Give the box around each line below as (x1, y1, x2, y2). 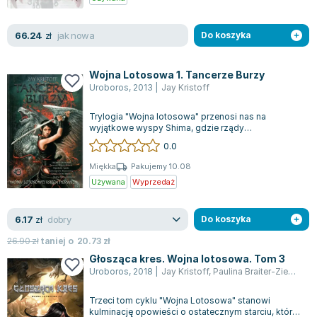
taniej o (38, 236, 77, 246)
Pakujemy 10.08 (131, 161, 191, 172)
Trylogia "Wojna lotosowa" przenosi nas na (89, 111, 266, 122)
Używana (91, 176, 125, 187)
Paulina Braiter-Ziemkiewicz (213, 266, 288, 277)
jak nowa (57, 29, 95, 41)
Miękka (89, 161, 116, 172)
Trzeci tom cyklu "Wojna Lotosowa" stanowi (89, 295, 270, 306)
